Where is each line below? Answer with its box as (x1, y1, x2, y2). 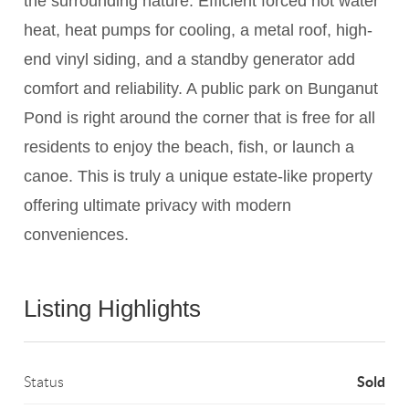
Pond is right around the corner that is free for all (24, 109, 376, 128)
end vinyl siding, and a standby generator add (24, 50, 356, 69)
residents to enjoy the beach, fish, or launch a (24, 138, 355, 157)
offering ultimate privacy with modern (24, 196, 292, 215)
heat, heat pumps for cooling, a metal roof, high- (24, 21, 373, 40)
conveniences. (24, 225, 130, 245)
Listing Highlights (24, 295, 202, 323)
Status (24, 374, 65, 391)
